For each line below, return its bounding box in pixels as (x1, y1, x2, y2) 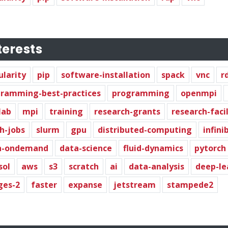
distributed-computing (98, 124, 192, 135)
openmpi (181, 87, 217, 99)
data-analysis (129, 160, 184, 172)
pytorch (194, 142, 226, 154)
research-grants (94, 105, 160, 117)
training (49, 105, 83, 117)
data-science (60, 142, 112, 154)
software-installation (61, 69, 150, 80)
